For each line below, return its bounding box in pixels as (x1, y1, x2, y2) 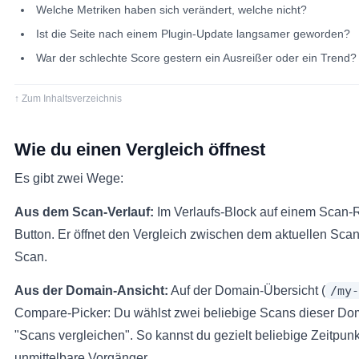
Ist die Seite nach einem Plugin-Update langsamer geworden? (36, 27, 350, 40)
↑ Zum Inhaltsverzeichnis (14, 93, 122, 104)
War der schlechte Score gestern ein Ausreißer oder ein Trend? (36, 51, 357, 64)
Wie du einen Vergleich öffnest (14, 139, 265, 159)
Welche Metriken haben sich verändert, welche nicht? (36, 3, 307, 16)
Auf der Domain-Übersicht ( (168, 284, 325, 297)
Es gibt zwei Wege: (14, 171, 123, 185)
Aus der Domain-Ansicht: (14, 284, 168, 297)
